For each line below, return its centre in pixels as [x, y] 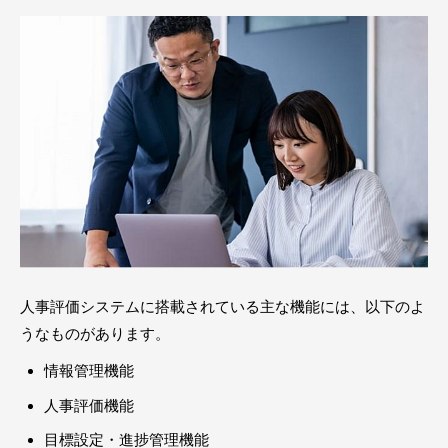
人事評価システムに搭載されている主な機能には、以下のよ [222, 307]
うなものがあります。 [95, 334]
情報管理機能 [89, 371]
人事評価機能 [89, 405]
